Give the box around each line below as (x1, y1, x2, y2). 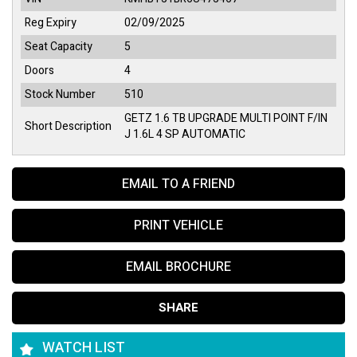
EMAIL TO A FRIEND (122, 174, 235, 194)
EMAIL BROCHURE (126, 257, 231, 277)
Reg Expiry (25, 14, 76, 31)
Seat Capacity (25, 37, 92, 55)
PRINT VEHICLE (134, 215, 223, 235)
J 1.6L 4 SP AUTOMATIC (124, 125, 245, 143)
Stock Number (25, 85, 96, 103)
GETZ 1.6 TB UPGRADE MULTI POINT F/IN (124, 109, 328, 127)
